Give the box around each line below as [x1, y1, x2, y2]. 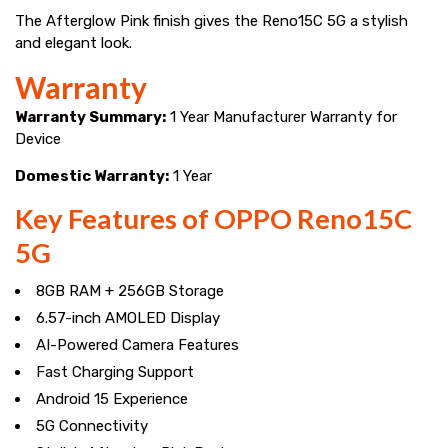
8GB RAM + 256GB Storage [36, 281, 224, 300]
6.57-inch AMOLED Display [36, 308, 220, 327]
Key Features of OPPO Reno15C [15, 201, 412, 235]
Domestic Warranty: [15, 166, 169, 185]
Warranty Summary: [15, 107, 166, 126]
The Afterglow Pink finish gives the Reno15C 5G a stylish [15, 11, 408, 30]
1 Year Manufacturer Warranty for [166, 107, 397, 126]
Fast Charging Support [36, 362, 194, 381]
